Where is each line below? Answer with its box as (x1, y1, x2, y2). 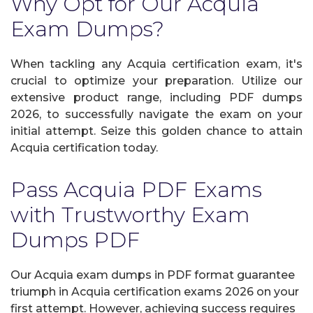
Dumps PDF (10, 227, 140, 253)
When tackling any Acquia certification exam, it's (10, 57, 303, 71)
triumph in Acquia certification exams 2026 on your (10, 285, 299, 298)
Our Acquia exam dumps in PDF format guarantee (10, 268, 295, 282)
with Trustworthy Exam (10, 202, 250, 228)
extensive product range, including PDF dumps (10, 91, 303, 104)
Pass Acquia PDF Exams (10, 177, 262, 203)
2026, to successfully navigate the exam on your (10, 108, 303, 121)
